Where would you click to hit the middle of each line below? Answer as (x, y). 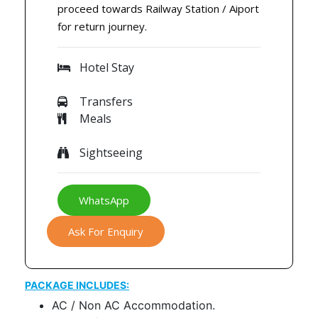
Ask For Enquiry (106, 232)
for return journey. (102, 27)
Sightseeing (111, 153)
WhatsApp (104, 201)
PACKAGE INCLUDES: (77, 285)
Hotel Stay (107, 68)
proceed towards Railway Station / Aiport (158, 9)
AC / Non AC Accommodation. (133, 306)
